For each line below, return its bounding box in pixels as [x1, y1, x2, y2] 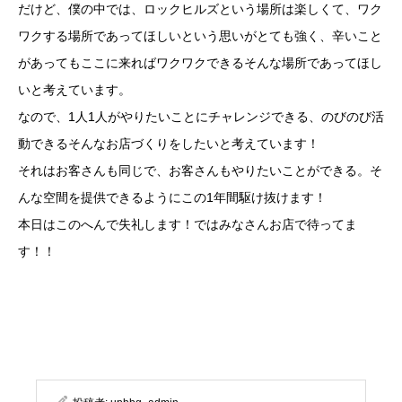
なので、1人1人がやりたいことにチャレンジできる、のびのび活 [18, 109, 384, 125]
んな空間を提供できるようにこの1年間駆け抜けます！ [18, 190, 327, 205]
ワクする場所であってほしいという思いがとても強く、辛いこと [18, 29, 382, 44]
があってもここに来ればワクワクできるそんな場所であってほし [18, 56, 382, 71]
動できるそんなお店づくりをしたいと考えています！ [18, 136, 319, 152]
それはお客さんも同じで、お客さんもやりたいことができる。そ [18, 163, 382, 179]
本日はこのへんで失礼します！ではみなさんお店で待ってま [18, 217, 357, 232]
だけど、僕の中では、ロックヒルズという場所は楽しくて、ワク [18, 2, 382, 17]
